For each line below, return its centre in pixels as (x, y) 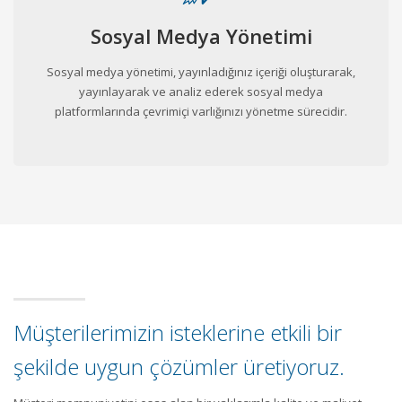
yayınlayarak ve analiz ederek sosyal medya (201, 91)
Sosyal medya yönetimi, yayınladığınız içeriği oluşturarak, (201, 71)
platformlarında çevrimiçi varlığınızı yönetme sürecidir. (201, 111)
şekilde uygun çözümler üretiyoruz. (179, 366)
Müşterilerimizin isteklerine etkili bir (178, 332)
